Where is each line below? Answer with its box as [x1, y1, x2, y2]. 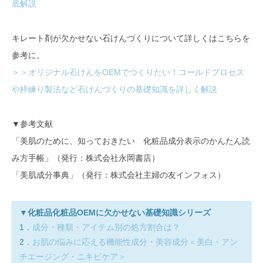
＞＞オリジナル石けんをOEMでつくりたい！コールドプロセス [12, 67, 244, 77]
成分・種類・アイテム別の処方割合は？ [32, 222, 180, 232]
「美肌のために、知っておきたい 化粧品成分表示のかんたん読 [12, 136, 250, 146]
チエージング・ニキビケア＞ [19, 251, 126, 261]
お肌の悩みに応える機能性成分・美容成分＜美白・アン [32, 237, 238, 247]
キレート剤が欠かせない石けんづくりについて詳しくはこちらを [12, 33, 250, 43]
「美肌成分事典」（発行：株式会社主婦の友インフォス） [12, 170, 225, 180]
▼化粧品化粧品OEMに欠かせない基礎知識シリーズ [19, 207, 211, 217]
